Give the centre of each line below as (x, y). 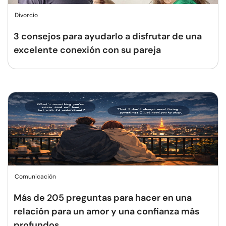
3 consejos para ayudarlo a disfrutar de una (108, 36)
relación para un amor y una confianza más (106, 211)
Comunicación (35, 177)
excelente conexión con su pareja (87, 50)
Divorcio (26, 15)
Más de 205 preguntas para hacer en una (103, 198)
